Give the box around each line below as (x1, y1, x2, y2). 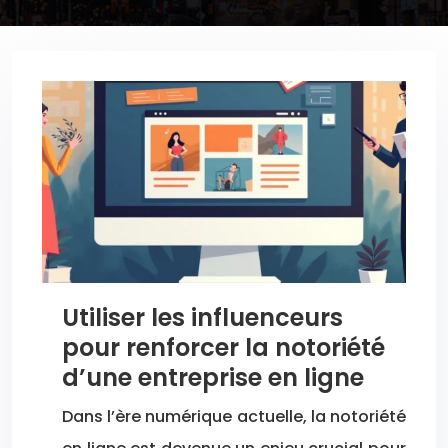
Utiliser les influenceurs (62, 301, 343, 335)
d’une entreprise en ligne (62, 361, 364, 395)
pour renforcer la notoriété (62, 331, 385, 365)
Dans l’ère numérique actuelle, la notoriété (62, 405, 406, 429)
